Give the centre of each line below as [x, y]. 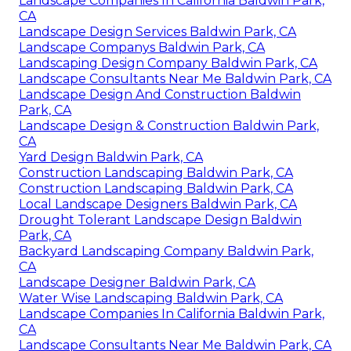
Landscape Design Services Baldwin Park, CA [157, 32]
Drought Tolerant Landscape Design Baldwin [160, 220]
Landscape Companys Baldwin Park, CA [142, 48]
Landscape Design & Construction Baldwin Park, [169, 126]
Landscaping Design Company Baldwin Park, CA [168, 63]
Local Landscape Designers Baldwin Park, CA [158, 204]
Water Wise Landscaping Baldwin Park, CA [151, 299]
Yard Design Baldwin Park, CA [111, 157]
